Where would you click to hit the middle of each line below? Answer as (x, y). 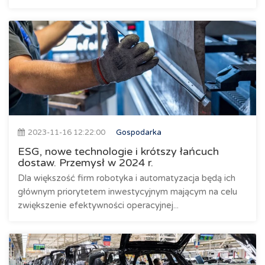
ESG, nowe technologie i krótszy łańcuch (118, 151)
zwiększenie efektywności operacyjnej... (98, 205)
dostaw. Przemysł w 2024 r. (85, 163)
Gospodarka (139, 132)
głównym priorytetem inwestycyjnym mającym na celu (127, 192)
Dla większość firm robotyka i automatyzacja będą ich (127, 178)
